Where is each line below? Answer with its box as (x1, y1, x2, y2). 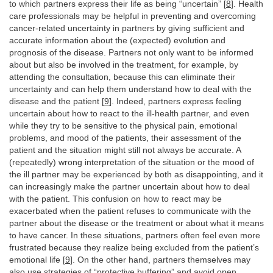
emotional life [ (9, 255, 65, 264)
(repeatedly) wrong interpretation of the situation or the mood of (9, 157, 254, 167)
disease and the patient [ (9, 96, 104, 106)
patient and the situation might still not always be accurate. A (9, 145, 241, 155)
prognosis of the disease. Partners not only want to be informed (9, 48, 253, 57)
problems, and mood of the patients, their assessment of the (9, 133, 241, 143)
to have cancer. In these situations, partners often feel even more (9, 230, 260, 240)
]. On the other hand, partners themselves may (70, 255, 250, 264)
